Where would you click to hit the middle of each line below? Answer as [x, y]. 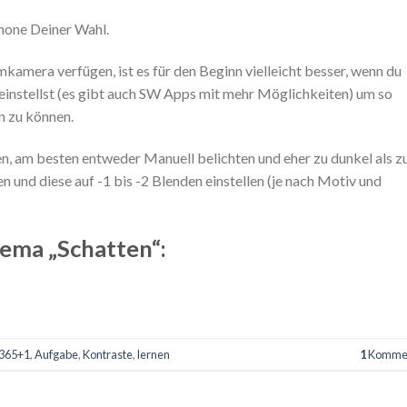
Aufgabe [56, 354]
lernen [154, 354]
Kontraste [108, 354]
